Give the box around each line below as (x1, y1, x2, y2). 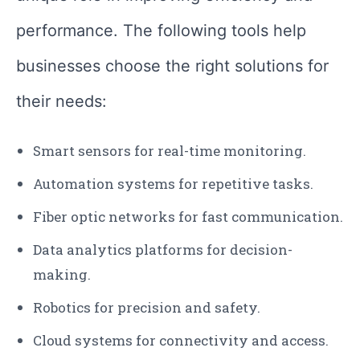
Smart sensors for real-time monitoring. (33, 141, 306, 161)
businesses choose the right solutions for (16, 56, 329, 76)
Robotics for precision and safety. (33, 298, 260, 317)
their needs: (16, 92, 107, 112)
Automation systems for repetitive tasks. (33, 174, 313, 194)
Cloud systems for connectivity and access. (33, 331, 329, 350)
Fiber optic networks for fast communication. (33, 207, 343, 227)
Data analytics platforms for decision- (33, 240, 292, 260)
